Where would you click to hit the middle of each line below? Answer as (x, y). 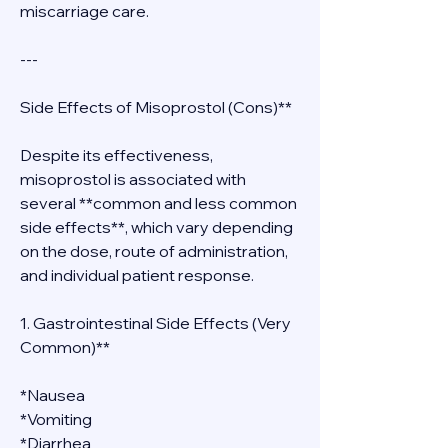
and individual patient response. (137, 275)
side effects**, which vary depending (156, 227)
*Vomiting (56, 419)
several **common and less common (158, 203)
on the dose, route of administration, (154, 251)
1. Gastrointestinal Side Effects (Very (155, 323)
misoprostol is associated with (133, 179)
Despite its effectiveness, (116, 155)
